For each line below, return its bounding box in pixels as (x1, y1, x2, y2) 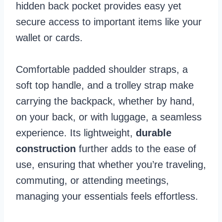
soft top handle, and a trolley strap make (16, 79, 194, 91)
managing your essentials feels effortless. (16, 190, 198, 202)
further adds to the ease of (76, 143, 196, 154)
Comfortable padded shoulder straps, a (16, 63, 188, 75)
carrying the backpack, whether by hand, (16, 95, 195, 107)
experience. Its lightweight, (16, 127, 136, 138)
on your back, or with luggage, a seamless (16, 111, 202, 122)
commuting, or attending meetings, (16, 174, 169, 186)
